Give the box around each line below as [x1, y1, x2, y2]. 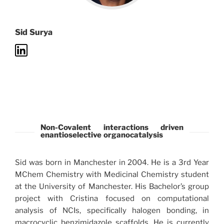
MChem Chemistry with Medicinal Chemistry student [15, 170, 209, 179]
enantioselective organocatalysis [40, 130, 163, 139]
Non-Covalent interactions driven [40, 123, 184, 132]
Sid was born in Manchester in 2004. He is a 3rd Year [15, 158, 209, 167]
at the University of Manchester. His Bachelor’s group [15, 182, 209, 191]
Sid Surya [15, 27, 52, 37]
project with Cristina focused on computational [15, 194, 209, 203]
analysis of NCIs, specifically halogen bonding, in [15, 206, 209, 215]
